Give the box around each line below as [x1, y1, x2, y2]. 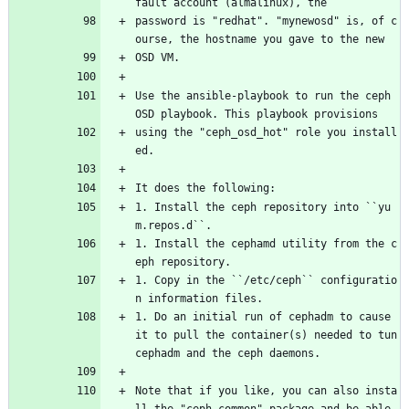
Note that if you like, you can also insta [135, 384, 397, 398]
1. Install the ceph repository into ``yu [135, 201, 391, 215]
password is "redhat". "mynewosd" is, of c [135, 15, 397, 28]
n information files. [135, 292, 263, 306]
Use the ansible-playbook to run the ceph [135, 89, 391, 103]
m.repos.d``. [135, 219, 212, 233]
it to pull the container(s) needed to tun [135, 329, 397, 342]
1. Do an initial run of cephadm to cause [135, 310, 391, 324]
